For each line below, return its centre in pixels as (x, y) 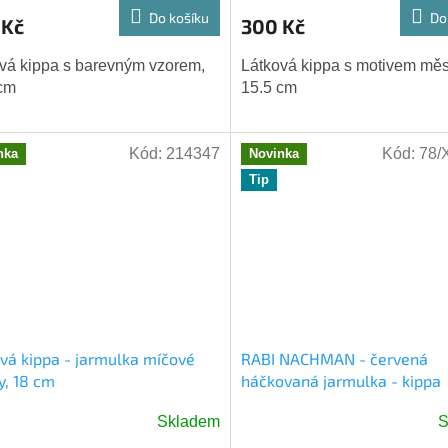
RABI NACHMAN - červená (334, 359)
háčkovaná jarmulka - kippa (340, 381)
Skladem (188, 422)
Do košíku (178, 18)
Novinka (273, 154)
